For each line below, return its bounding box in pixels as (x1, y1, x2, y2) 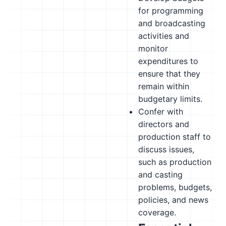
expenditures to (138, 56, 198, 66)
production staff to (138, 132, 211, 142)
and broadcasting (138, 18, 205, 28)
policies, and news (138, 195, 208, 205)
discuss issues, (138, 144, 194, 154)
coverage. (138, 207, 176, 217)
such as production (138, 157, 211, 167)
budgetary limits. (138, 94, 202, 104)
